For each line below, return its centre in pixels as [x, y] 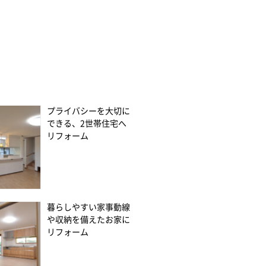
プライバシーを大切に [88, 111]
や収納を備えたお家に [88, 219]
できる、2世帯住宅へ [86, 123]
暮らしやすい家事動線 [88, 207]
